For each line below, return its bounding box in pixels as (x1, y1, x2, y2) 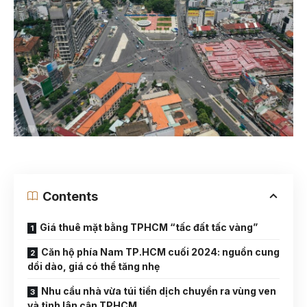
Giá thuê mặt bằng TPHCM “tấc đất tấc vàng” (40, 221, 258, 233)
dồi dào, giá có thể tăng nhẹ (27, 260, 160, 272)
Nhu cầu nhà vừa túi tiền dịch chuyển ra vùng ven (41, 284, 276, 297)
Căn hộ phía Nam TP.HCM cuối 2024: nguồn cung (41, 245, 280, 258)
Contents (42, 188, 98, 204)
